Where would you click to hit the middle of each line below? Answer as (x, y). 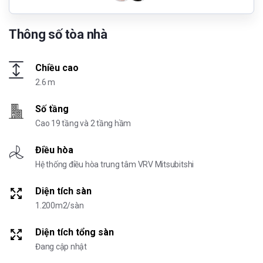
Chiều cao (57, 68)
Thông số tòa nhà (58, 35)
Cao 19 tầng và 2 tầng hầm (83, 124)
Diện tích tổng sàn (75, 232)
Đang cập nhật (61, 247)
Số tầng (52, 109)
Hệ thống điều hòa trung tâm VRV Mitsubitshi (115, 165)
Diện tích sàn (63, 191)
